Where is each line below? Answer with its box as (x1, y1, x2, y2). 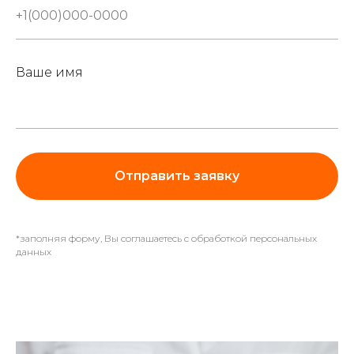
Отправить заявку (115, 168, 239, 183)
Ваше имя (16, 64, 83, 80)
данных (16, 245, 51, 258)
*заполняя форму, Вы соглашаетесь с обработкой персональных (16, 232, 317, 244)
